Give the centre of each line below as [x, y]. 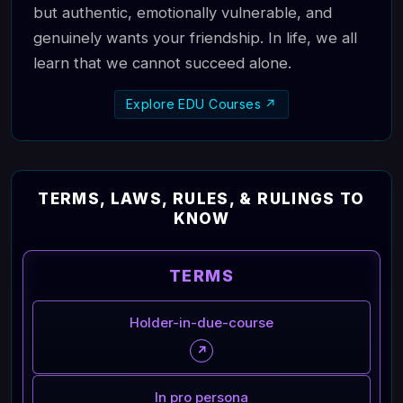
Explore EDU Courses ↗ [201, 104]
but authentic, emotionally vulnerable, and [183, 13]
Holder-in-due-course [201, 323]
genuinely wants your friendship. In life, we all [195, 38]
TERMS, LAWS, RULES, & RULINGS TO [201, 199]
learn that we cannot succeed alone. [162, 63]
